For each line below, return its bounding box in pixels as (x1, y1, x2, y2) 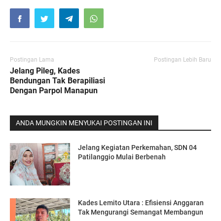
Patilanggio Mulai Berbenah (78, 152, 166, 161)
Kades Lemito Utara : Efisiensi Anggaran (78, 198, 204, 207)
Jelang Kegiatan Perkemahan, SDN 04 (78, 143, 197, 151)
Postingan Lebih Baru (154, 56, 211, 63)
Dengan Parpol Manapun (10, 85, 98, 95)
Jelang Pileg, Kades (10, 66, 80, 75)
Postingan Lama (10, 56, 54, 63)
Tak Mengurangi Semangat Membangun (78, 208, 204, 216)
